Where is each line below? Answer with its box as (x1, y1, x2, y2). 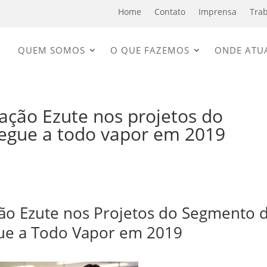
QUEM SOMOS (18, 44, 85, 56)
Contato (154, 6, 186, 17)
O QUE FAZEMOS (110, 44, 190, 56)
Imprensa (198, 6, 237, 17)
